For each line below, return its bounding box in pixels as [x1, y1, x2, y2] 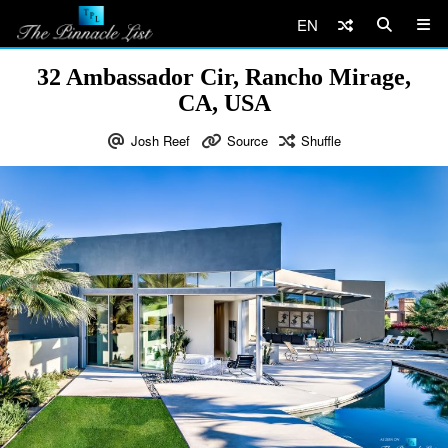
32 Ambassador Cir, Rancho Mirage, [37, 64, 411, 90]
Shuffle [300, 131, 341, 150]
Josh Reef [130, 131, 190, 150]
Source [226, 131, 268, 150]
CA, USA [177, 90, 271, 116]
